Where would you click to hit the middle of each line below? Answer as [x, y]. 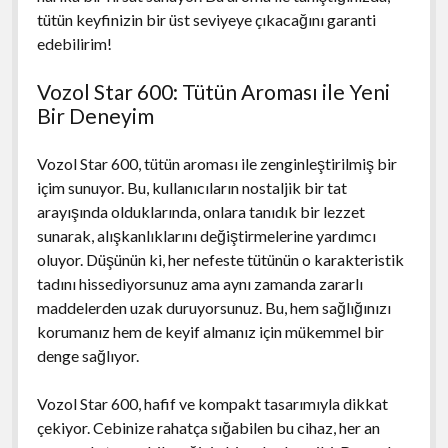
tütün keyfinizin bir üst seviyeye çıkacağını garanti [206, 19]
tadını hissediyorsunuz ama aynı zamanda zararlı [199, 283]
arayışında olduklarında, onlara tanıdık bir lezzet [200, 211]
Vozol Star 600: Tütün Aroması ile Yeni [213, 91]
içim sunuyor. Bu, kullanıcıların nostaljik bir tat [191, 187]
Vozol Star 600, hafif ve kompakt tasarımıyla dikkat [212, 403]
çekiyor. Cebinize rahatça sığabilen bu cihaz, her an [208, 427]
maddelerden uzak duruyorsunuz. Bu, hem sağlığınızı [213, 307]
